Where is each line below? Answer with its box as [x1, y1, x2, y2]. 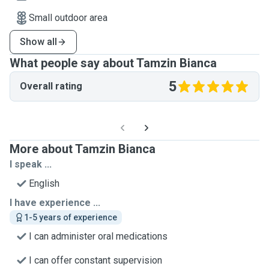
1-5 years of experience [24, 213, 117, 222]
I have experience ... [10, 197, 100, 208]
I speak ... [10, 159, 52, 170]
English [29, 178, 59, 189]
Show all [20, 36, 57, 47]
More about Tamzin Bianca [10, 142, 156, 156]
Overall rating [20, 80, 82, 92]
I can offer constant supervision [29, 255, 162, 266]
